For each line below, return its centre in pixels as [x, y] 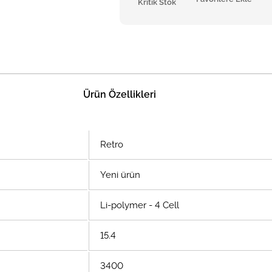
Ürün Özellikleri [120, 94]
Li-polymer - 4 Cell [138, 205]
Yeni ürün [119, 175]
